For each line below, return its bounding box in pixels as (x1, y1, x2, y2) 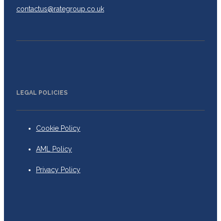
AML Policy (36, 145, 72, 153)
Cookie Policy (36, 124, 80, 132)
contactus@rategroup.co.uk (16, 5, 104, 13)
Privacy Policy (36, 165, 80, 174)
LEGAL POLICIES (16, 89, 68, 97)
